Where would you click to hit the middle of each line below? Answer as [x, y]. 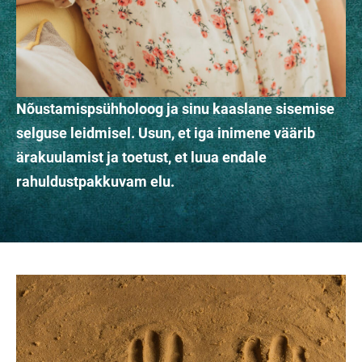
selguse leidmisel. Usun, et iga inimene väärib [166, 133]
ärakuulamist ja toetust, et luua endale [141, 158]
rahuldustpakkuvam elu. [95, 182]
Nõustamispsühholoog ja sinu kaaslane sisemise [175, 109]
